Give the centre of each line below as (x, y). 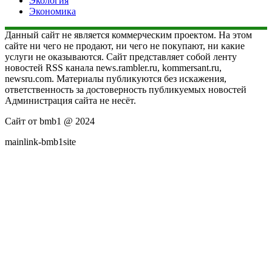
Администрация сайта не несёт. (70, 100)
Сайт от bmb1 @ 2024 (50, 121)
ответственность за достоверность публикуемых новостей (126, 89)
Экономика (53, 11)
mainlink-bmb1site (40, 141)
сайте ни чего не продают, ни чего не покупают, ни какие (125, 46)
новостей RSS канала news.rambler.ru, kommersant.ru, (113, 67)
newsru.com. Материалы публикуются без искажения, (116, 78)
